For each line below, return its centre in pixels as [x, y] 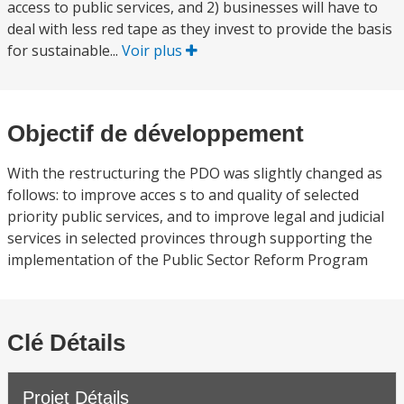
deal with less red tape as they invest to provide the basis [200, 29]
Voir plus [154, 50]
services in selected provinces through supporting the [190, 238]
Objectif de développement [156, 133]
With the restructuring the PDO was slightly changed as [195, 173]
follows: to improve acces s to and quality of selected [183, 195]
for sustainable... [64, 50]
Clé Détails [66, 343]
